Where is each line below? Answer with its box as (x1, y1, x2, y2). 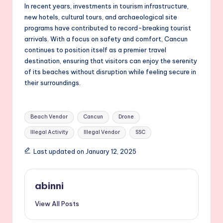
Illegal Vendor (83, 129, 120, 136)
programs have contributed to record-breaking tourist (24, 23, 191, 32)
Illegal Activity (30, 129, 69, 136)
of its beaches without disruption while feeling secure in (24, 67, 196, 76)
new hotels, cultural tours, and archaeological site (24, 12, 177, 21)
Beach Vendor (30, 113, 68, 120)
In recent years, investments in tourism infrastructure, (24, 1, 189, 10)
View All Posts (35, 200, 79, 208)
